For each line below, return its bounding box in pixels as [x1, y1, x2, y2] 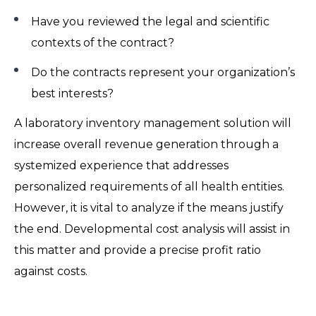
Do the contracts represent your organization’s [31, 65, 295, 79]
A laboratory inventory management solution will [14, 116, 291, 130]
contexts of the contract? [31, 35, 180, 49]
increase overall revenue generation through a [14, 137, 279, 151]
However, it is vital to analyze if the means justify [14, 200, 284, 214]
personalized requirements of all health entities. [14, 179, 284, 193]
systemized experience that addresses [14, 158, 229, 172]
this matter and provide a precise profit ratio [14, 243, 261, 257]
